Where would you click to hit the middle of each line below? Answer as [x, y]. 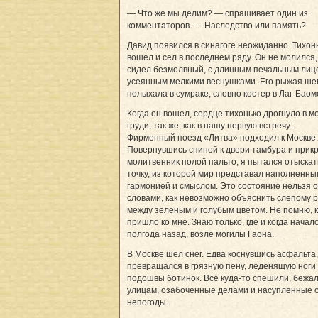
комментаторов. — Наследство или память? [216, 25]
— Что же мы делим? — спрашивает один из [218, 13]
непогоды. [148, 302]
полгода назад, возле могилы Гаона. [201, 234]
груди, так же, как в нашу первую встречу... [212, 125]
